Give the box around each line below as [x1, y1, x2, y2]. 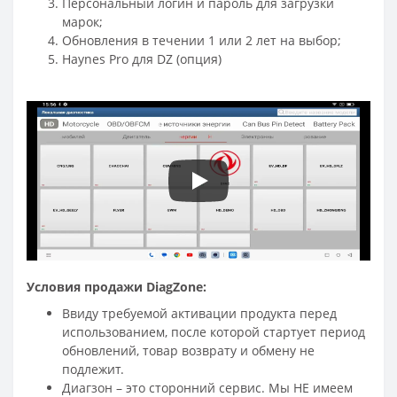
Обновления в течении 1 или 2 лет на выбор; [62, 31, 341, 49]
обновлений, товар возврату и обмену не [62, 341, 315, 359]
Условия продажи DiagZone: [27, 277, 206, 295]
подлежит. [62, 360, 124, 378]
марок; [62, 12, 106, 30]
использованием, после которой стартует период [62, 323, 365, 340]
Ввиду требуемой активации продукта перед [62, 304, 337, 322]
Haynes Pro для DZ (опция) [62, 50, 222, 67]
